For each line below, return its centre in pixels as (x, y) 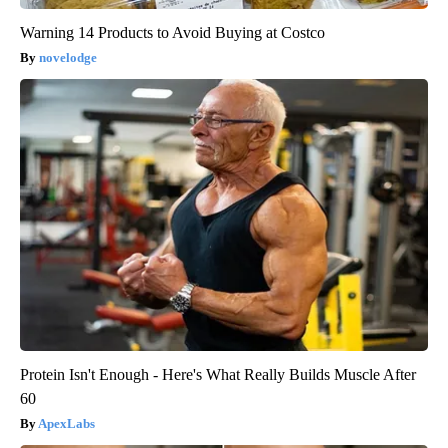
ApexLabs (66, 424)
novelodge (68, 58)
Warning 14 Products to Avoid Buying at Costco (172, 33)
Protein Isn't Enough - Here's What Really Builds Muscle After (218, 375)
